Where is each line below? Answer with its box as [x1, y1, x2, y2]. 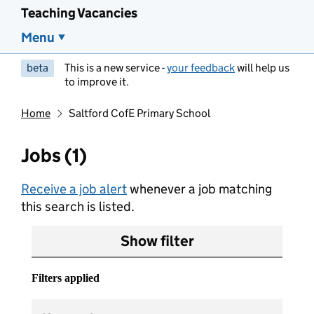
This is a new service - [64, 61, 167, 74]
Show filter [120, 232, 194, 250]
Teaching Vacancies [21, 5, 137, 21]
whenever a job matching [127, 181, 272, 197]
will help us [235, 61, 289, 74]
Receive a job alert [21, 181, 127, 197]
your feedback [167, 61, 235, 74]
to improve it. [64, 75, 129, 88]
